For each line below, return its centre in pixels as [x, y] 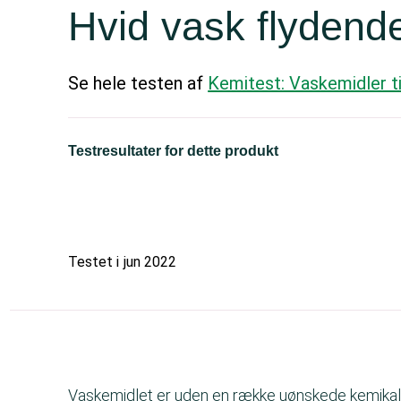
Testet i [94, 262]
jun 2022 [150, 262]
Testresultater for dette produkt [174, 151]
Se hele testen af [138, 83]
